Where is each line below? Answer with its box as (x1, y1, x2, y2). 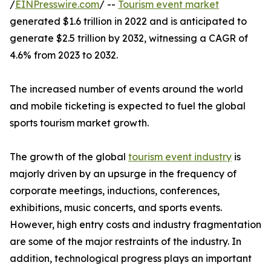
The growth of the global (10, 151, 128, 163)
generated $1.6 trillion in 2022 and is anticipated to (10, 15, 247, 28)
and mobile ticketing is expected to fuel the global (10, 100, 246, 113)
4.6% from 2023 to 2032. (10, 49, 118, 62)
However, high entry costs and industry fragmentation (10, 218, 261, 231)
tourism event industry (128, 151, 232, 163)
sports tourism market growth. (10, 117, 149, 129)
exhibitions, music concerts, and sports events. (10, 201, 222, 214)
